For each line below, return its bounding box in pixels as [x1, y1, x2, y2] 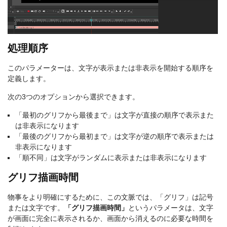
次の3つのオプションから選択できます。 [8, 92, 139, 101]
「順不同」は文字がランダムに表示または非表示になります [15, 153, 207, 162]
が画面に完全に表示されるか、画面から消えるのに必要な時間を [8, 214, 213, 222]
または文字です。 [8, 203, 64, 212]
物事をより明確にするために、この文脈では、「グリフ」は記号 [8, 193, 213, 201]
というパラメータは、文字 [128, 203, 213, 212]
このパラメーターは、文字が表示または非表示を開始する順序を [8, 63, 213, 72]
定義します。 [8, 74, 50, 83]
